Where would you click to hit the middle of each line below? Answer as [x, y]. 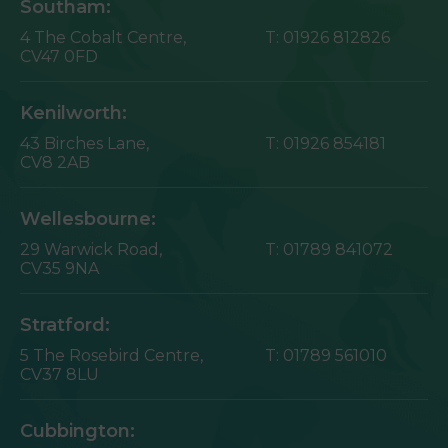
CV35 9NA [59, 268]
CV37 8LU [59, 374]
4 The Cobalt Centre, [103, 37]
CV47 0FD [59, 56]
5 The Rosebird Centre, [111, 355]
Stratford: [65, 324]
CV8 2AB [55, 162]
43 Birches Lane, [84, 143]
